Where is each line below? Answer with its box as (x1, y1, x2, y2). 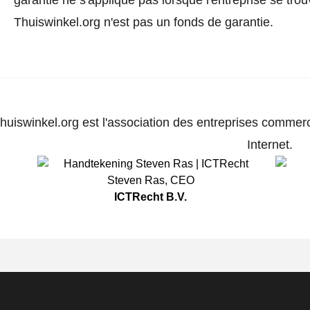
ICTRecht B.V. (114, 190, 188, 203)
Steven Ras (107, 174, 165, 186)
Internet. (246, 137, 293, 152)
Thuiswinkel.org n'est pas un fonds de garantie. (13, 15, 273, 29)
